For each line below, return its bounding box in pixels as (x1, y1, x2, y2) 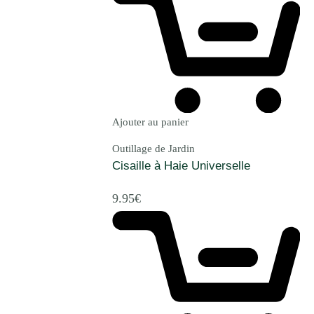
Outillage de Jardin (112, 143, 195, 155)
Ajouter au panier (112, 116, 189, 128)
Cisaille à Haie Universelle (112, 159, 250, 173)
